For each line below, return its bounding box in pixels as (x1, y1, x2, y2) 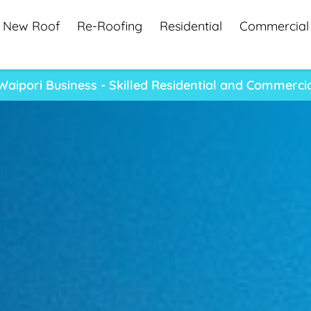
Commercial (239, 18, 309, 34)
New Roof (2, 18, 60, 34)
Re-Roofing (76, 18, 142, 34)
